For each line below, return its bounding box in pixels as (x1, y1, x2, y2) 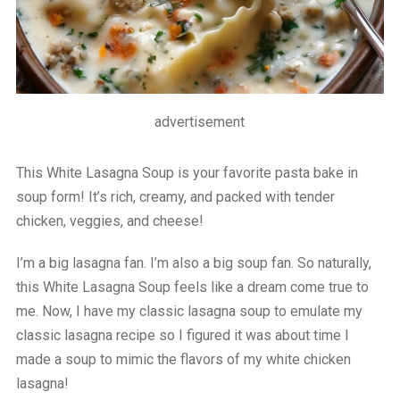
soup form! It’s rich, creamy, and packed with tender (15, 188, 335, 206)
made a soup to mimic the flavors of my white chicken (15, 351, 351, 369)
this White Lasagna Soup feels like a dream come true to (15, 279, 369, 296)
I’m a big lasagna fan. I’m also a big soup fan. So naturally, (15, 254, 371, 272)
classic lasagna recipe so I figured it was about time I (15, 327, 349, 345)
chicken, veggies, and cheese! (15, 212, 204, 230)
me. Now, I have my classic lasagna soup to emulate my (15, 303, 362, 321)
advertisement (154, 113, 246, 131)
